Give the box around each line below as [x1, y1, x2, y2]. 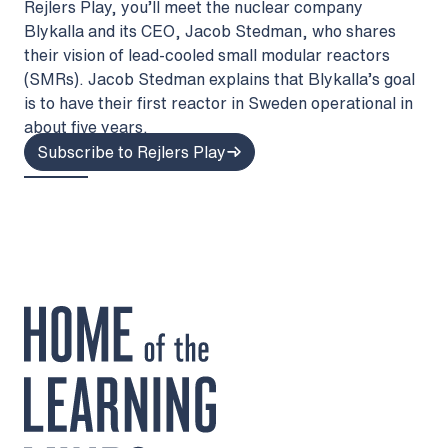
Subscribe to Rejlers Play [37, 139, 226, 164]
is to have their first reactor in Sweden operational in [24, 90, 413, 115]
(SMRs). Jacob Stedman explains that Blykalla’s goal [24, 66, 415, 91]
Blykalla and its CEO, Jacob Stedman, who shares [24, 18, 396, 43]
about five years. [24, 114, 148, 139]
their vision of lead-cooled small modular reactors [24, 42, 390, 67]
